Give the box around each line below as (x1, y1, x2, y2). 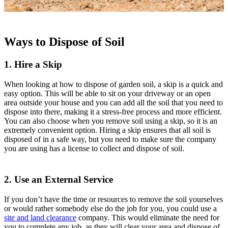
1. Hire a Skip (4, 59, 62, 70)
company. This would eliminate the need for (76, 213, 219, 222)
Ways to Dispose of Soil (4, 35, 125, 49)
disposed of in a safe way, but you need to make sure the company (4, 135, 216, 144)
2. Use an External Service (4, 174, 113, 185)
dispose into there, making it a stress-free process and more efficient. (4, 107, 222, 117)
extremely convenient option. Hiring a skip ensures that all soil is (4, 126, 211, 135)
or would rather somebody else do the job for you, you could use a (4, 204, 217, 213)
